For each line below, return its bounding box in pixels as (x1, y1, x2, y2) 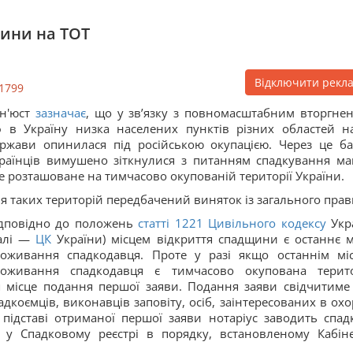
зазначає (35, 105, 86, 121)
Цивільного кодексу (208, 215, 326, 231)
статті (138, 215, 170, 231)
